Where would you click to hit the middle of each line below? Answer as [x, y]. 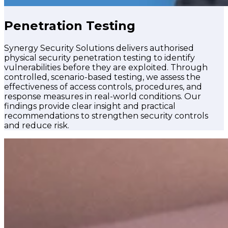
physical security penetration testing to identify [99, 58]
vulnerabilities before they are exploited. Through [106, 68]
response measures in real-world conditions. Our [103, 97]
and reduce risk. [37, 126]
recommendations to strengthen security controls [106, 116]
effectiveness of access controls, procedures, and [103, 87]
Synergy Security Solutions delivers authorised [99, 48]
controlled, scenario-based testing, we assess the [102, 77]
